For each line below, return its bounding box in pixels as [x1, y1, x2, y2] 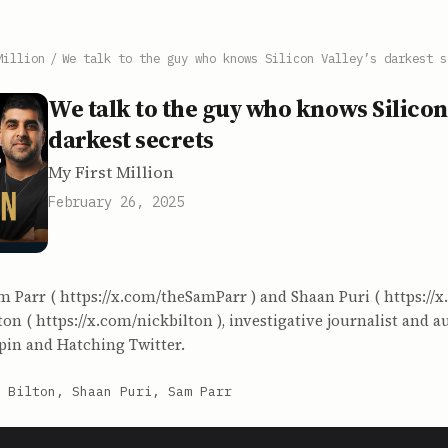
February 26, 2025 [48, 193, 184, 211]
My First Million [48, 161, 174, 184]
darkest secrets [48, 123, 214, 156]
